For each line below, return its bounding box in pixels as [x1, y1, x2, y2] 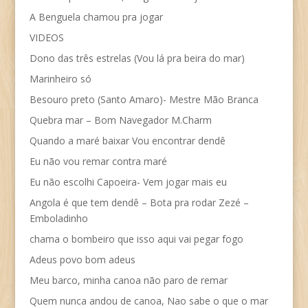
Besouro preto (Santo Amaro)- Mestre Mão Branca [29, 92, 258, 106]
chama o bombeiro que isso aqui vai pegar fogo [29, 232, 243, 245]
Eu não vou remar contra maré [29, 154, 167, 168]
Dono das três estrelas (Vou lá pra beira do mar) [29, 51, 245, 65]
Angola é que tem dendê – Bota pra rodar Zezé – [29, 195, 249, 209]
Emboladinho [29, 211, 88, 225]
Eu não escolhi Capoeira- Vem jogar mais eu [29, 175, 227, 188]
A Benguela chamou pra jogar [29, 10, 163, 23]
